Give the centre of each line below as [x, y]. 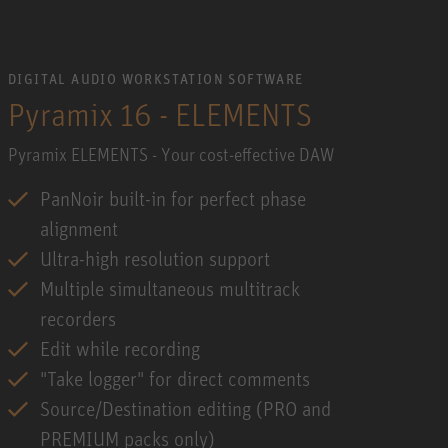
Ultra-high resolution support [155, 258]
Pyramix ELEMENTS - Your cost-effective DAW [171, 153]
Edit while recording [120, 348]
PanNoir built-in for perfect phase [173, 198]
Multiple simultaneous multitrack [170, 288]
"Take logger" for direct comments [175, 378]
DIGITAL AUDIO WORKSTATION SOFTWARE [156, 78]
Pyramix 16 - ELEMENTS [160, 113]
